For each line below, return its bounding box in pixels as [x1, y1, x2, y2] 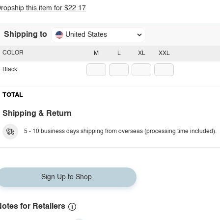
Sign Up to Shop [41, 174, 92, 181]
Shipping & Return [2, 110, 72, 118]
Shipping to [4, 31, 47, 39]
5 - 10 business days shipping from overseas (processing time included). [24, 129, 217, 135]
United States [65, 31, 107, 38]
